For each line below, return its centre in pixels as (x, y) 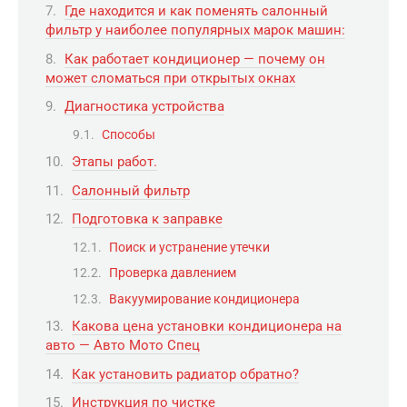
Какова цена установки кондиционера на (207, 327)
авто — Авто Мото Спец (123, 346)
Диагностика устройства (144, 107)
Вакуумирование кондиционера (204, 298)
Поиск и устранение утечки (189, 247)
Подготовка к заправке (147, 219)
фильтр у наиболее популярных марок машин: (195, 30)
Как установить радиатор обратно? (185, 374)
